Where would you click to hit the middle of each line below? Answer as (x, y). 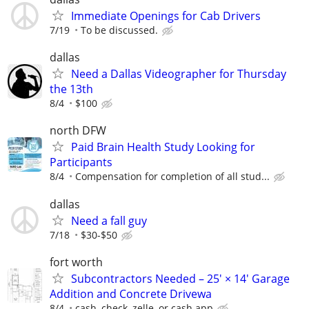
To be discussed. (119, 30)
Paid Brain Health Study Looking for (163, 147)
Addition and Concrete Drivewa (131, 293)
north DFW (78, 131)
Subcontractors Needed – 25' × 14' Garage (180, 278)
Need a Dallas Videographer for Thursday (179, 74)
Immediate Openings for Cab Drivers (166, 16)
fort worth (76, 262)
